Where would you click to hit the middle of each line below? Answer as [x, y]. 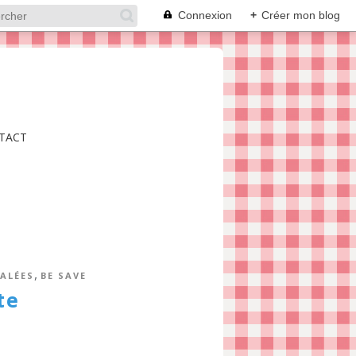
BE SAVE [63, 275]
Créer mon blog [301, 15]
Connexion [205, 15]
